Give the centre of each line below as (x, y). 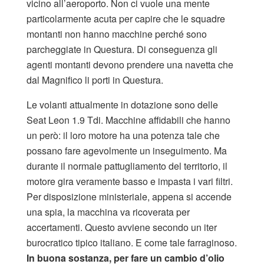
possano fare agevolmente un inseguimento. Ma (127, 151)
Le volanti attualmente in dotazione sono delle (122, 105)
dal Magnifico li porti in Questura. (95, 80)
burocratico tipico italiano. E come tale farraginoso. (132, 243)
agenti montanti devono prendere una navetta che (130, 65)
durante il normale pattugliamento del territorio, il (127, 166)
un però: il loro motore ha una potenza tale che (123, 136)
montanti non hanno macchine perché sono (117, 34)
